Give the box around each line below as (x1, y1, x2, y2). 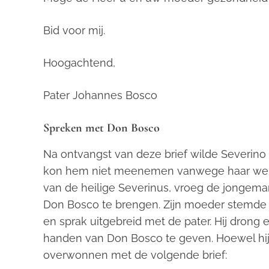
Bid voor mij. (43, 24, 105, 37)
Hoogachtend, (43, 56, 115, 69)
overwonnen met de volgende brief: (43, 249, 227, 261)
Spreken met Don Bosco (43, 121, 160, 135)
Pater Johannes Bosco (43, 89, 157, 101)
